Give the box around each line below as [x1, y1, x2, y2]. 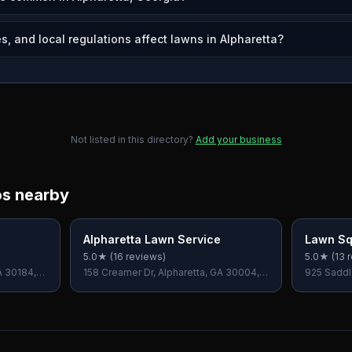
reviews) [123, 251, 167, 262]
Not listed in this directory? [70, 134, 193, 145]
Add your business [195, 134, 282, 145]
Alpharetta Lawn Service [83, 233, 222, 246]
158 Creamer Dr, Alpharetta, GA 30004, [83, 266, 260, 278]
